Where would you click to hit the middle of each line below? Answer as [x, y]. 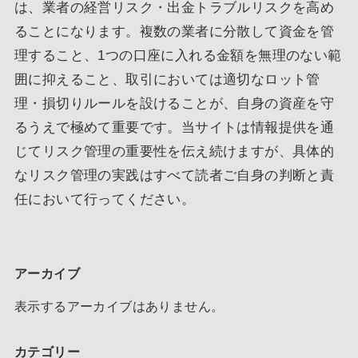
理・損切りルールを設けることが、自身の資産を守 [174, 104]
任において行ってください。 [105, 200]
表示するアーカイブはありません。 [119, 306]
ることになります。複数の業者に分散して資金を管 [174, 32]
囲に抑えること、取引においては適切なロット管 [167, 80]
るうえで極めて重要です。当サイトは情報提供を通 [174, 128]
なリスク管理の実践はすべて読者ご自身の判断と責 [174, 176]
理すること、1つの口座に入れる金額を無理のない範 [178, 56]
